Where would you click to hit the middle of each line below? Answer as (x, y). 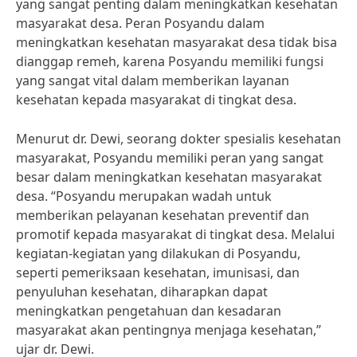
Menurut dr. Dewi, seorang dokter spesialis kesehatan (178, 139)
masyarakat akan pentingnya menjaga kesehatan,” (169, 330)
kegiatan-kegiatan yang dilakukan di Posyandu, (158, 253)
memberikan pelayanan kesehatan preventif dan (163, 215)
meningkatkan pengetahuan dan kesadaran (149, 311)
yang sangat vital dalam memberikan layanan (153, 80)
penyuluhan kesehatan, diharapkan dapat (142, 292)
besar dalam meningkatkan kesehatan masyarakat (169, 177)
